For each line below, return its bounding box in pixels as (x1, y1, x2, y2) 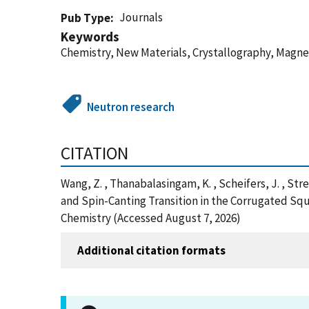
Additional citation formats (77, 242, 226, 258)
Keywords (61, 28, 119, 45)
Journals (119, 10, 163, 25)
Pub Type (61, 10, 110, 26)
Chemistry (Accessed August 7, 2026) (61, 210, 241, 226)
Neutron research (87, 99, 175, 114)
